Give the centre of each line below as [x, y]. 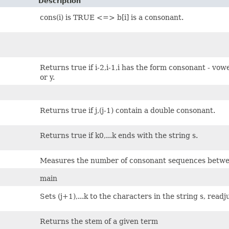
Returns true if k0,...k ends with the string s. [119, 135]
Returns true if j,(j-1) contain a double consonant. [128, 110]
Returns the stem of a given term [99, 221]
